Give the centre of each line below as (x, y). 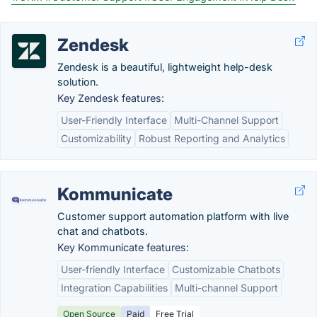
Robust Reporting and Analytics (212, 138)
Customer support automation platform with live (173, 216)
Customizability (96, 138)
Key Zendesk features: (111, 98)
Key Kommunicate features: (123, 247)
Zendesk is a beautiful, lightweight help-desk (165, 67)
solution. (78, 82)
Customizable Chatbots (226, 269)
